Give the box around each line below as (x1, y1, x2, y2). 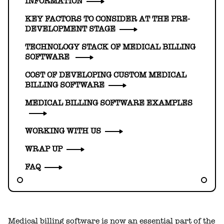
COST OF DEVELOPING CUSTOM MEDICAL (25, 70, 186, 79)
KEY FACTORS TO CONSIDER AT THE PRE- (25, 14, 190, 23)
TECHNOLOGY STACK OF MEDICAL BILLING (25, 42, 195, 51)
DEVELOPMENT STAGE (25, 24, 115, 33)
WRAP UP (25, 144, 62, 153)
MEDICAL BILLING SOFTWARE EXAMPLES (25, 98, 192, 107)
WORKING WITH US (25, 126, 101, 135)
